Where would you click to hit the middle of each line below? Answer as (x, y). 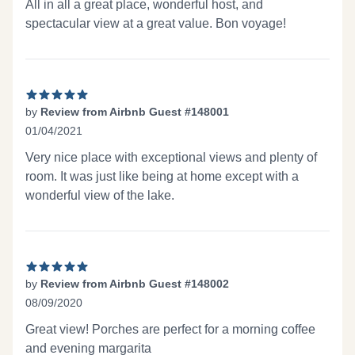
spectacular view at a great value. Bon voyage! (156, 23)
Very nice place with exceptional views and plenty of (171, 157)
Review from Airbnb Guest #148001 (135, 112)
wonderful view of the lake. (100, 195)
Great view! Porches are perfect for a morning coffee (170, 329)
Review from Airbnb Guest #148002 (135, 284)
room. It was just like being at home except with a (162, 176)
